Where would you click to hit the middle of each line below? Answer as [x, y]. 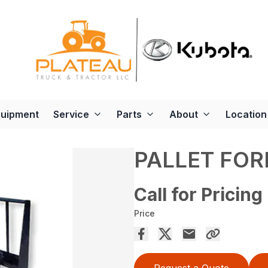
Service [71, 115]
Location [246, 115]
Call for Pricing [198, 195]
